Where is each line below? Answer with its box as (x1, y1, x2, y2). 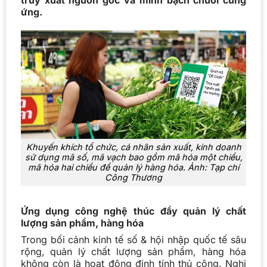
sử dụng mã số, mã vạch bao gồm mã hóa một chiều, (24, 152, 243, 163)
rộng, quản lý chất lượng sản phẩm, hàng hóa (20, 246, 247, 257)
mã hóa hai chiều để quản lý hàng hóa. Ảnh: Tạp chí (28, 162, 239, 173)
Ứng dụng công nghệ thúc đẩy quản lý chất (20, 205, 247, 217)
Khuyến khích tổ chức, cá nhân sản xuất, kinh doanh (26, 142, 241, 153)
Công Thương (105, 172, 162, 183)
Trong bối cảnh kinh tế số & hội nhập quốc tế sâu (20, 234, 247, 246)
